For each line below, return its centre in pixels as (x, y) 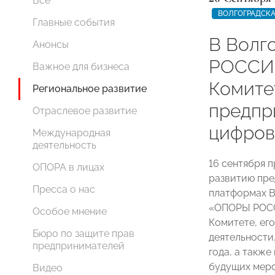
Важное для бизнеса (81, 67)
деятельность (64, 145)
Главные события (74, 22)
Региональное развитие (90, 89)
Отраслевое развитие (85, 111)
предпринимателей (79, 246)
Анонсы (51, 45)
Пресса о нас (64, 189)
